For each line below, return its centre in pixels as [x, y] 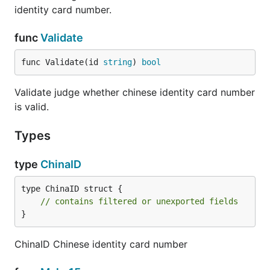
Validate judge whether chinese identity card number [135, 92]
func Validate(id [62, 62]
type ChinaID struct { [72, 188]
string [118, 62]
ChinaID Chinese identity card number [101, 244]
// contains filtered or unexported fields [139, 201]
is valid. [32, 106]
